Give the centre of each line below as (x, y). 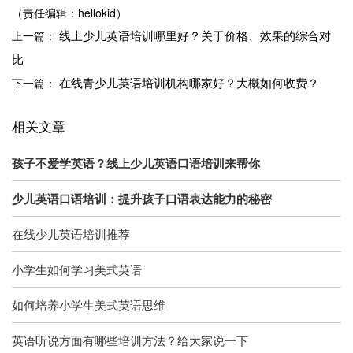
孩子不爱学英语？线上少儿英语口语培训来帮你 (136, 163)
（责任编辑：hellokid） (69, 13)
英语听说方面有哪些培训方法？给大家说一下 (130, 340)
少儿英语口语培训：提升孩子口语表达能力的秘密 (142, 198)
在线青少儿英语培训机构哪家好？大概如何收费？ (189, 82)
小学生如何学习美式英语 (77, 269)
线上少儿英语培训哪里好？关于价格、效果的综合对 (195, 35)
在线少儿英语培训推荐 (71, 233)
